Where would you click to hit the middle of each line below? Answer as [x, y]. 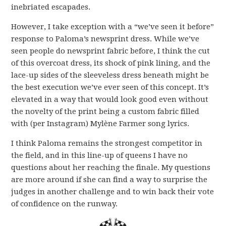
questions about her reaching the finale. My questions [111, 167]
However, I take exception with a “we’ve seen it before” [113, 26]
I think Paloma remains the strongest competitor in [107, 143]
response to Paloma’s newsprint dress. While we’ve [105, 39]
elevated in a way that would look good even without [110, 99]
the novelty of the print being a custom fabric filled [105, 111]
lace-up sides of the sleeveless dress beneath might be [110, 75]
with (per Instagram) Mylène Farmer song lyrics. [100, 123]
